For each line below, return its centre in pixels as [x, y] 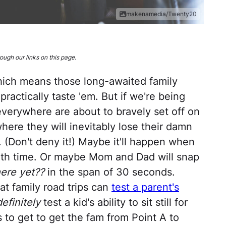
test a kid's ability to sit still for [114, 203]
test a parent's [145, 187]
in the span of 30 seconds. [110, 172]
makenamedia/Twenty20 [161, 14]
